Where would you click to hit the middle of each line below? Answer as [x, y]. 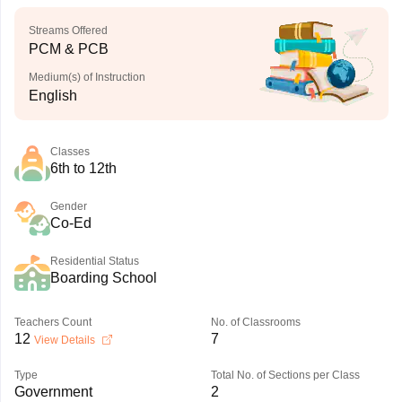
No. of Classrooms [255, 322]
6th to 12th [83, 168]
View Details [66, 340]
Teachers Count [52, 322]
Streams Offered [68, 31]
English [52, 96]
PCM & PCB [68, 49]
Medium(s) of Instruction [87, 77]
